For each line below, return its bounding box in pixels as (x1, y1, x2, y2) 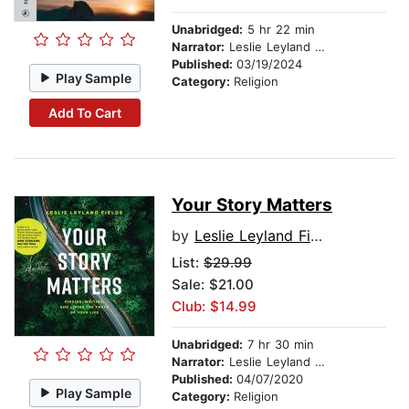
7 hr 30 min (243, 337, 314, 352)
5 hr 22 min (243, 22, 315, 37)
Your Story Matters (172, 194, 332, 216)
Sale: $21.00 (172, 276, 254, 294)
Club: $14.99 (172, 298, 257, 316)
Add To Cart (47, 104, 121, 121)
